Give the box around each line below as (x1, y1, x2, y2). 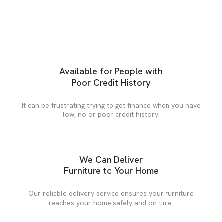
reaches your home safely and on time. (49, 198, 173, 208)
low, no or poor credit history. (62, 110, 160, 119)
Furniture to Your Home (63, 165, 159, 177)
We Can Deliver (79, 154, 143, 166)
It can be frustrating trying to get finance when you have (21, 101, 201, 110)
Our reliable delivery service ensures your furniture (28, 189, 194, 198)
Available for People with (59, 65, 163, 78)
